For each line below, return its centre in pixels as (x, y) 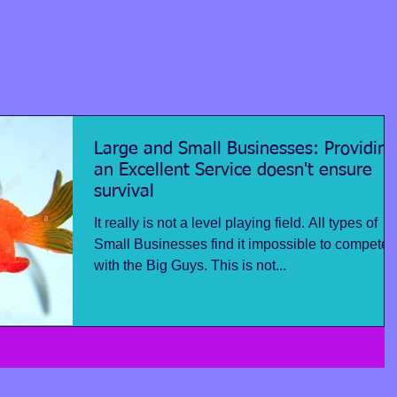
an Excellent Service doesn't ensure (233, 170)
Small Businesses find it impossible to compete (241, 244)
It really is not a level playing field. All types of (236, 223)
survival (124, 191)
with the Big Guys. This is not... (190, 265)
